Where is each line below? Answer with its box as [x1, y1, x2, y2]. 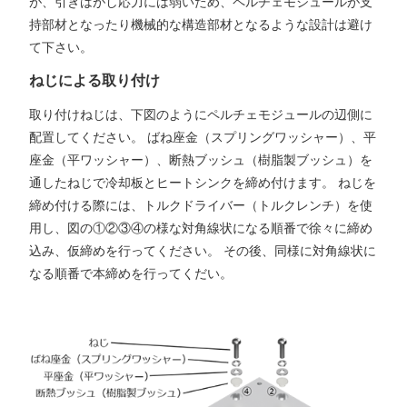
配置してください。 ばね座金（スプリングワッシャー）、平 [29, 130, 376, 145]
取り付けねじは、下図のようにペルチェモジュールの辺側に [29, 107, 372, 123]
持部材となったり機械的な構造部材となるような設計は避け [29, 16, 372, 32]
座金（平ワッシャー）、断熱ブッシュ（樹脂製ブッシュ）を [29, 153, 372, 168]
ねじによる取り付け [29, 73, 160, 89]
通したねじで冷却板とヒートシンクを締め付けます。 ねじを [29, 175, 376, 191]
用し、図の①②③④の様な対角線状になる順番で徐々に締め [29, 221, 372, 236]
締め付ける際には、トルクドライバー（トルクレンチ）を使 [29, 198, 372, 213]
